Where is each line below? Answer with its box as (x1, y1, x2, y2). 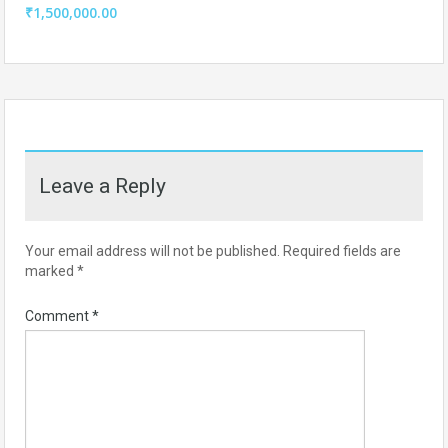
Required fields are (283, 243, 401, 260)
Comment (25, 308, 92, 325)
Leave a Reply (39, 174, 166, 199)
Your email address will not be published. (25, 243, 280, 260)
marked (25, 263, 77, 280)
